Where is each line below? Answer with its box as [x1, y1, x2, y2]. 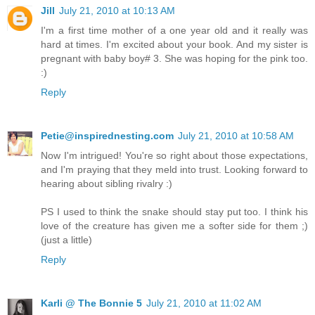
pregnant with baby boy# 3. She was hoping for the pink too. [41, 53, 308, 65]
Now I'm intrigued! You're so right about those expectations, [41, 150, 308, 162]
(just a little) [41, 234, 92, 246]
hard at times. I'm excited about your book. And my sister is [41, 39, 308, 51]
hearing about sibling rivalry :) [41, 178, 172, 190]
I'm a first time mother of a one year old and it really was [41, 25, 308, 37]
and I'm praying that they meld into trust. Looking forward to [41, 164, 308, 176]
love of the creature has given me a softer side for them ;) [41, 220, 308, 232]
